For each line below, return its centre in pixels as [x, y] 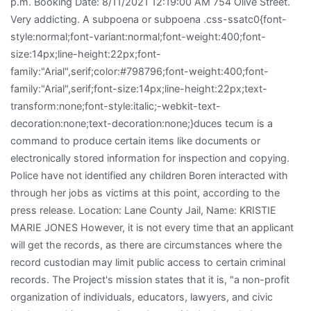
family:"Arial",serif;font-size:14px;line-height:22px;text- [139, 88]
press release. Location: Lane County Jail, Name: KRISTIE [143, 210]
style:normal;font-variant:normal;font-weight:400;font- [138, 36]
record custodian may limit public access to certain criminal [148, 262]
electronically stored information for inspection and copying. [150, 158]
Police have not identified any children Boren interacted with [149, 175]
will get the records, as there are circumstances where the [146, 244]
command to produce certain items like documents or [135, 140]
